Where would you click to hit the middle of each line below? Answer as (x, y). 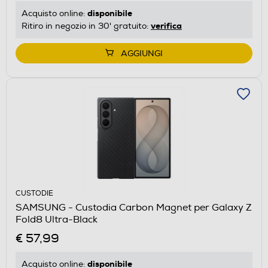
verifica (166, 25)
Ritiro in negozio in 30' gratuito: (86, 26)
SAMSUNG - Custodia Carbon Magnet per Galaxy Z (134, 207)
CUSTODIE (34, 193)
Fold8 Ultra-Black (57, 219)
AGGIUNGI (142, 53)
